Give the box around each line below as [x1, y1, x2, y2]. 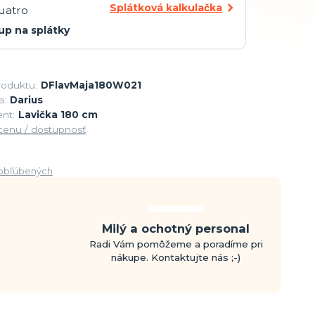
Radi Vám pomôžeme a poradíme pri [89, 238, 263, 250]
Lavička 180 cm [18, 109, 98, 121]
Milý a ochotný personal [102, 221, 250, 236]
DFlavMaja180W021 [40, 79, 141, 91]
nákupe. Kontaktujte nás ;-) [111, 251, 241, 263]
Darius [9, 94, 43, 106]
